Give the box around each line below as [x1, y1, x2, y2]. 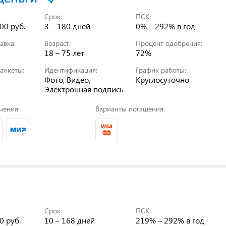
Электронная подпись [44, 83, 124, 94]
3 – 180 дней [44, 20, 91, 31]
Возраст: [44, 38, 71, 48]
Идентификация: [44, 65, 98, 75]
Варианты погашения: [95, 103, 165, 114]
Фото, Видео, [44, 74, 91, 85]
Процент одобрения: [136, 38, 203, 48]
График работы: [136, 65, 187, 75]
